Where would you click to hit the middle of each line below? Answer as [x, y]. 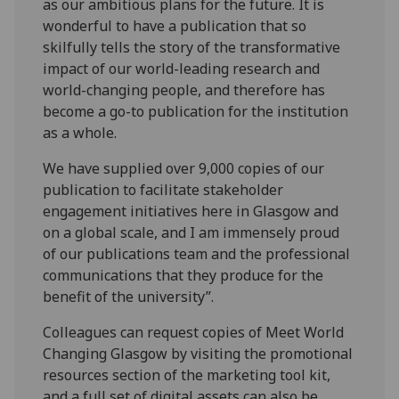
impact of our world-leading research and [182, 68]
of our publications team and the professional [197, 253]
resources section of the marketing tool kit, [187, 375]
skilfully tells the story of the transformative [192, 47]
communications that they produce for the [183, 275]
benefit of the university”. [129, 296]
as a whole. [80, 132]
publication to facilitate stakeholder [163, 189]
